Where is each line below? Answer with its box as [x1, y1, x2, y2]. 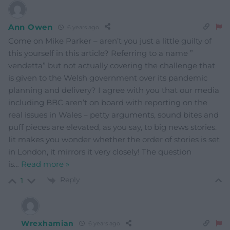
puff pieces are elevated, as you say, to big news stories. [8, 122, 217, 132]
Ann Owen [8, 22, 53, 32]
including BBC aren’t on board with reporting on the [8, 98, 207, 108]
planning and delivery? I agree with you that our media [8, 85, 219, 95]
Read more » [21, 159, 69, 169]
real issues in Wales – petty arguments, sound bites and [8, 110, 219, 120]
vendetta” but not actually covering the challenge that [8, 61, 215, 71]
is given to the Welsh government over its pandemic [8, 73, 207, 83]
